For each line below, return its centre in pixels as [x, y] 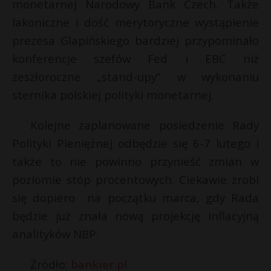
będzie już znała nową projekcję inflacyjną [135, 216]
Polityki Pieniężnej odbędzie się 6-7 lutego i [135, 143]
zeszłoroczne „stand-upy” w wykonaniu [135, 77]
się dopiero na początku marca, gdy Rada [135, 198]
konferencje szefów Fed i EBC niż [135, 59]
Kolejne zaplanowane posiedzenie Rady [145, 125]
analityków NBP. [55, 234]
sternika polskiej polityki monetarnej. [113, 95]
